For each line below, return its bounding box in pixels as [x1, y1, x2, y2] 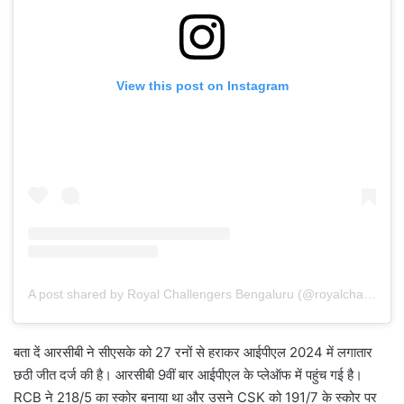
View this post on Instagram [115, 78, 289, 93]
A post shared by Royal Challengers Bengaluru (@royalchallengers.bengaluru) [363, 286, 376, 301]
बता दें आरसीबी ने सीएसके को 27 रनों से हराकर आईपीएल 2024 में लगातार [14, 343, 372, 361]
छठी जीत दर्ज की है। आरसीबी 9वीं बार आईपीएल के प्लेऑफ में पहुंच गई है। [14, 365, 363, 383]
